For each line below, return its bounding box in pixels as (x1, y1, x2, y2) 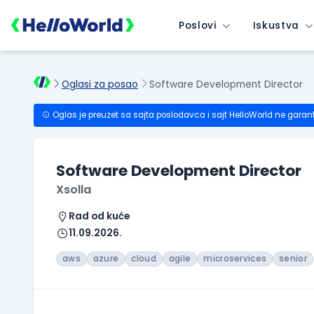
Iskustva (252, 18, 300, 32)
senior (279, 253, 307, 265)
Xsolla (56, 182, 91, 198)
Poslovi (179, 18, 217, 32)
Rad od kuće (69, 210, 130, 224)
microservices (203, 253, 267, 265)
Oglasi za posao (62, 78, 138, 92)
